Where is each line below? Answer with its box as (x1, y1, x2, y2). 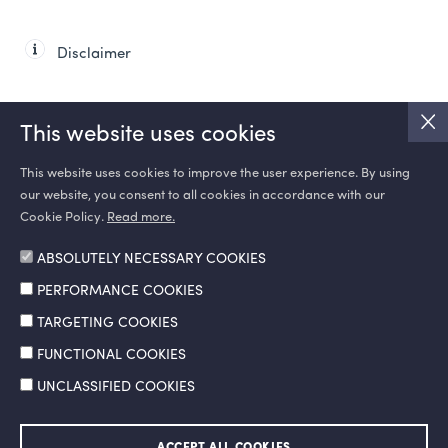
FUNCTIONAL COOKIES (37, 348, 186, 362)
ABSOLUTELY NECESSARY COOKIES (37, 252, 266, 266)
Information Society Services (15, 424, 161, 436)
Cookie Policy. (20, 211, 107, 224)
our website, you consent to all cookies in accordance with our (20, 189, 385, 202)
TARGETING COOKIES (37, 316, 178, 330)
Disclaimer (57, 47, 131, 62)
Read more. (107, 211, 175, 224)
